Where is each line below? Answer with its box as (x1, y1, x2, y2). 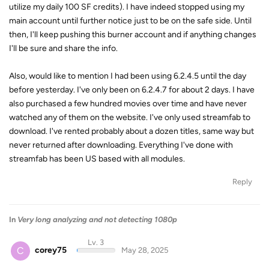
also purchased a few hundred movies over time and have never (9, 98, 247, 109)
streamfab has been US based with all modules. (9, 154, 185, 165)
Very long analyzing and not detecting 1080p (17, 215, 177, 225)
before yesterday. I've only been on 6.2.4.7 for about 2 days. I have (9, 85, 255, 95)
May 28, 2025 (121, 246, 168, 255)
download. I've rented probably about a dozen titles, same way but (9, 126, 254, 137)
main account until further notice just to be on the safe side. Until (9, 16, 252, 26)
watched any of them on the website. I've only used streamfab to (9, 112, 250, 123)
